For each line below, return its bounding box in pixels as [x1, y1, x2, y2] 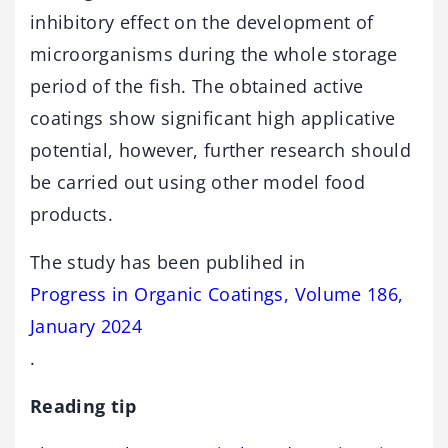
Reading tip [30, 394, 137, 419]
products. [30, 202, 114, 227]
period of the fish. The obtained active [30, 74, 364, 99]
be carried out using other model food [30, 170, 365, 195]
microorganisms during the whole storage [30, 42, 398, 67]
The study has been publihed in [30, 250, 306, 275]
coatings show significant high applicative [30, 106, 396, 131]
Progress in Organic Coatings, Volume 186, [30, 282, 404, 307]
